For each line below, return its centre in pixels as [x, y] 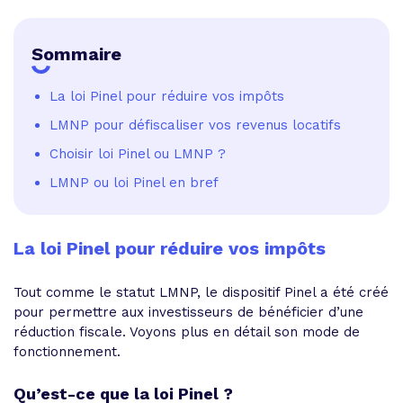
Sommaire [76, 54]
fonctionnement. [67, 351]
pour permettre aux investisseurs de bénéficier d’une [188, 312]
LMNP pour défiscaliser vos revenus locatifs [195, 125]
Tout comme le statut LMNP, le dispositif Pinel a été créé [201, 292]
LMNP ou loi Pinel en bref [134, 182]
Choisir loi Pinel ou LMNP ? [138, 153]
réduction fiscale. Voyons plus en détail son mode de [187, 331]
